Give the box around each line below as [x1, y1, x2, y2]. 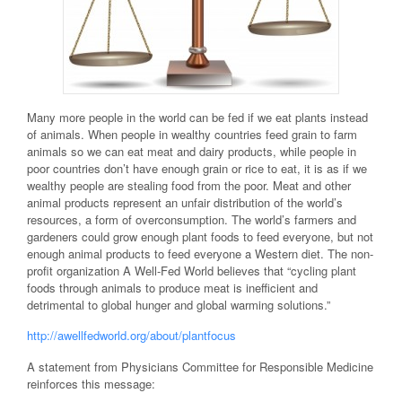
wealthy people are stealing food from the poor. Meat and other [27, 176, 351, 194]
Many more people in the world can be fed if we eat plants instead [27, 108, 368, 126]
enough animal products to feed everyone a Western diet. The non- [27, 244, 373, 262]
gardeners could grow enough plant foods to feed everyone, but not [27, 227, 373, 245]
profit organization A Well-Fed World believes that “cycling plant [27, 261, 356, 279]
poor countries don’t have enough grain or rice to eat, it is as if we [27, 159, 367, 177]
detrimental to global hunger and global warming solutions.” [27, 295, 330, 313]
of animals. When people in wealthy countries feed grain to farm [27, 125, 357, 143]
